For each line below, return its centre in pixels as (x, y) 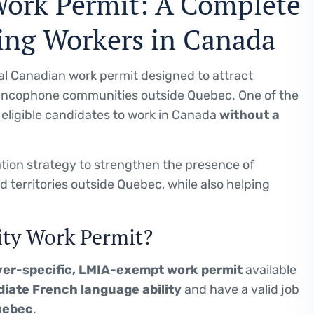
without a (250, 115)
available (269, 269)
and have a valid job (240, 289)
